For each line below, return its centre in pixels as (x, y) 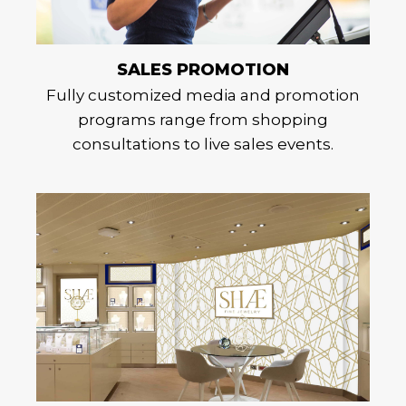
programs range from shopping (203, 120)
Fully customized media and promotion (203, 96)
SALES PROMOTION (203, 70)
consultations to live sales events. (203, 145)
